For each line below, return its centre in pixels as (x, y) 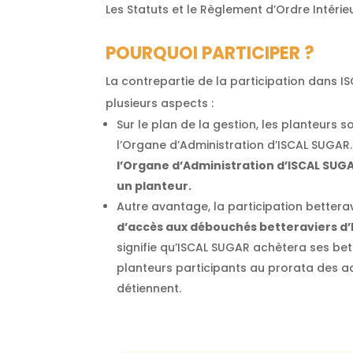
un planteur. (154, 186)
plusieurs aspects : (160, 104)
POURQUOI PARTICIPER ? (210, 54)
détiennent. (149, 289)
